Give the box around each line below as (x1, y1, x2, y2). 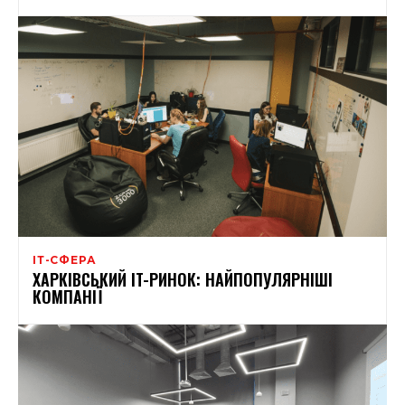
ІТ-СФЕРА (33, 253, 97, 268)
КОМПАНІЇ (33, 285, 107, 309)
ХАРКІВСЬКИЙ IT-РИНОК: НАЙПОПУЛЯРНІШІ (33, 268, 333, 292)
